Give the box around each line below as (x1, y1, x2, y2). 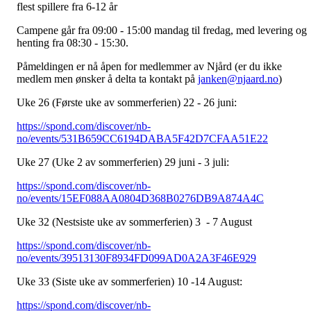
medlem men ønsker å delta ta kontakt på (17, 73, 198, 85)
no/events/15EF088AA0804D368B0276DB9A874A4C (17, 192, 264, 205)
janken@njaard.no (198, 73, 278, 85)
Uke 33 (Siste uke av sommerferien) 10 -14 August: (17, 276, 245, 288)
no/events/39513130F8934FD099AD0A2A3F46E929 (17, 252, 256, 264)
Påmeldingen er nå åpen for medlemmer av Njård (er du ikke (17, 60, 282, 73)
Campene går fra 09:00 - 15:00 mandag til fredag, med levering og (17, 24, 307, 37)
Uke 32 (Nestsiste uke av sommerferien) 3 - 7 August (17, 216, 252, 228)
